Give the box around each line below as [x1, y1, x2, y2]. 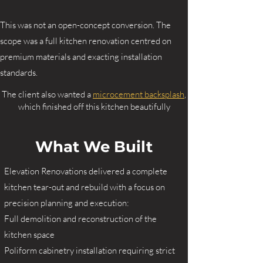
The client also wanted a [2, 89, 93, 100]
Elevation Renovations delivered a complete [4, 166, 167, 177]
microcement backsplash [93, 89, 184, 100]
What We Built [35, 137, 153, 156]
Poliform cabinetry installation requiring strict [4, 245, 175, 256]
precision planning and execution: [4, 197, 129, 208]
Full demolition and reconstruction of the [4, 213, 157, 224]
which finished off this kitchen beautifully [18, 101, 170, 112]
